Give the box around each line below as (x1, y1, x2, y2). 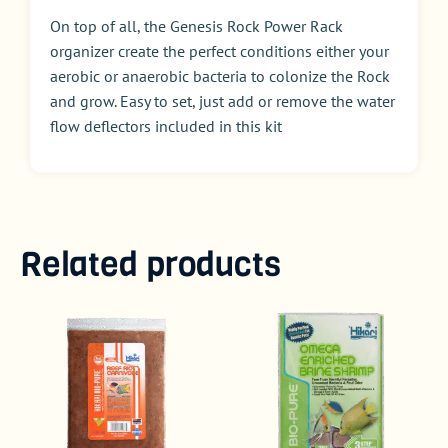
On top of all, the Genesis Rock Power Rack (50, 15, 343, 36)
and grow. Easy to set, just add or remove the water (50, 90, 395, 111)
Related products (20, 241, 281, 288)
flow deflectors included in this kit (50, 115, 282, 136)
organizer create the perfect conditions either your (50, 40, 389, 61)
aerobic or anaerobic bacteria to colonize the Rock (50, 65, 390, 86)
